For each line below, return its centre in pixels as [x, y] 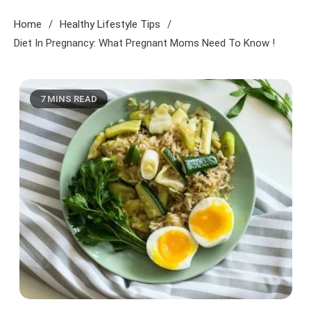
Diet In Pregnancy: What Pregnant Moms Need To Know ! [144, 43]
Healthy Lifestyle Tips [110, 24]
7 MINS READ [68, 99]
